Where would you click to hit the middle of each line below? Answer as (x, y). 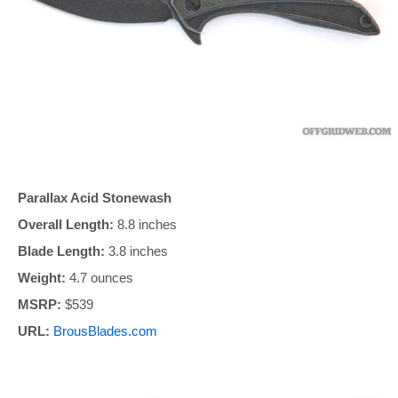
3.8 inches (136, 251)
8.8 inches (145, 225)
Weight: (42, 278)
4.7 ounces (99, 278)
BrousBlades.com (105, 331)
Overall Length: (66, 225)
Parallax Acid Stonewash (95, 198)
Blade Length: (61, 251)
